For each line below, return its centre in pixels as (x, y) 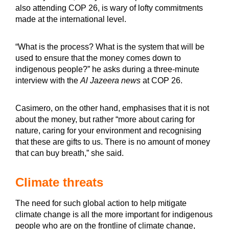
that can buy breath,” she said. (71, 153)
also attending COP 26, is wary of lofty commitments (109, 8)
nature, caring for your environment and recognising (108, 130)
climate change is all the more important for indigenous (114, 214)
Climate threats (59, 182)
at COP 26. (162, 80)
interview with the (48, 80)
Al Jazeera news (110, 80)
